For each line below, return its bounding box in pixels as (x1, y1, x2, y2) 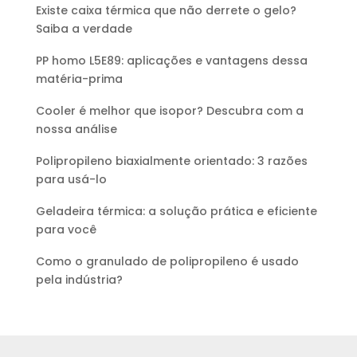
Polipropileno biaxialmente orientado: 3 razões (35, 153, 308, 170)
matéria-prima (35, 71, 123, 88)
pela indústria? (35, 272, 123, 288)
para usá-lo (35, 171, 107, 188)
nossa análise (35, 121, 117, 138)
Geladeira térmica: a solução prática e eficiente (35, 203, 317, 220)
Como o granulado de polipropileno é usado (35, 253, 299, 270)
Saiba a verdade (35, 21, 132, 37)
